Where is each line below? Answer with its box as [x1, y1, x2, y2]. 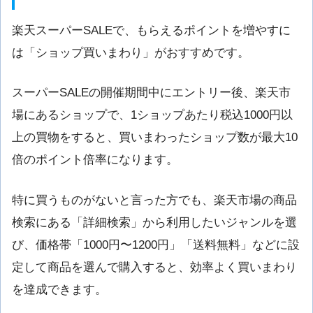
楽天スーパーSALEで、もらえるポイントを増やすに [12, 24, 291, 38]
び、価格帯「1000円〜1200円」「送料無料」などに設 [12, 238, 300, 252]
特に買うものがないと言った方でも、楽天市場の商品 [12, 193, 297, 207]
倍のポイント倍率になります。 [12, 153, 178, 167]
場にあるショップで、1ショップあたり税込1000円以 [12, 108, 293, 122]
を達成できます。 [12, 282, 107, 296]
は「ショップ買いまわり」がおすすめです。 [12, 46, 249, 60]
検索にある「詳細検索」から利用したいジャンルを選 [12, 215, 297, 229]
